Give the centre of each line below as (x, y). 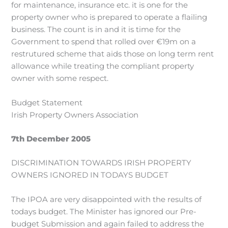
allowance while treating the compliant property (103, 66)
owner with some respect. (60, 79)
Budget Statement (47, 103)
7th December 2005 (51, 139)
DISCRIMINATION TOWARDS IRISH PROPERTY (102, 163)
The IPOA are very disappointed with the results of (107, 199)
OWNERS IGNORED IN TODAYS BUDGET (90, 175)
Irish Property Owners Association (75, 115)
